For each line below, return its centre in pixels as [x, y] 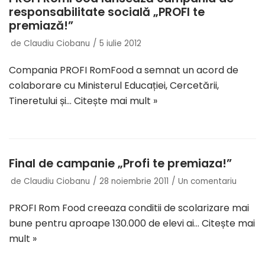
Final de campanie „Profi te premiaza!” [120, 164]
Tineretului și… [41, 101]
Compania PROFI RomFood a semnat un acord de [124, 70]
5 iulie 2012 [120, 44]
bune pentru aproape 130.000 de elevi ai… [105, 224]
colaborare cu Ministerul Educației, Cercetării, [114, 86]
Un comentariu [207, 182]
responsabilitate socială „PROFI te [107, 12]
